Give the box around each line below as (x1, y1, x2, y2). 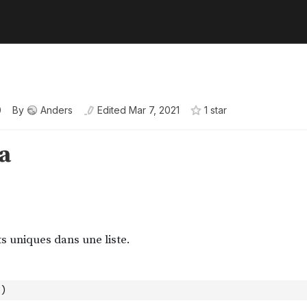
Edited (97, 104, 126, 116)
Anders (40, 104, 73, 116)
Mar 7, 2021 (129, 104, 180, 116)
